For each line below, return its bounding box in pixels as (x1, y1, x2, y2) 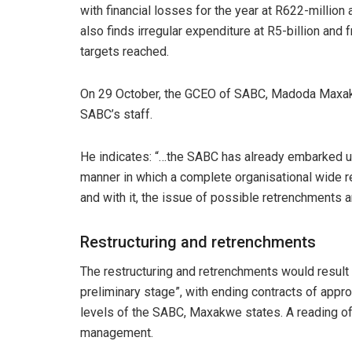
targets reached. (80, 43, 169, 59)
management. (80, 324, 153, 340)
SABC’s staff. (80, 106, 152, 122)
